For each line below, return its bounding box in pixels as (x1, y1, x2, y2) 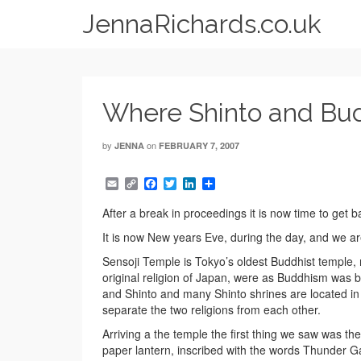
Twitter (176, 174, 214, 193)
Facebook (157, 174, 214, 193)
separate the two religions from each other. (102, 301, 321, 318)
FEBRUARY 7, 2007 (159, 139, 239, 151)
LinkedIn (196, 174, 245, 193)
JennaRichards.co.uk (82, 9, 322, 39)
